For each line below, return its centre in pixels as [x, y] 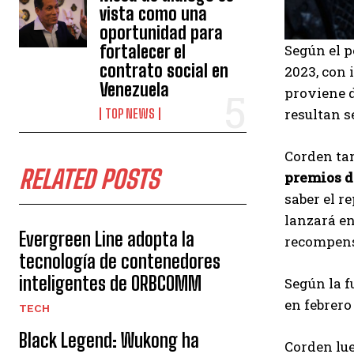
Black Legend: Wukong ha [109, 340]
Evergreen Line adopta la [107, 239]
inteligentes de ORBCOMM [110, 283]
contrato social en [164, 71]
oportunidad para [162, 33]
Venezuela [135, 90]
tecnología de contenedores [120, 261]
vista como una [154, 14]
